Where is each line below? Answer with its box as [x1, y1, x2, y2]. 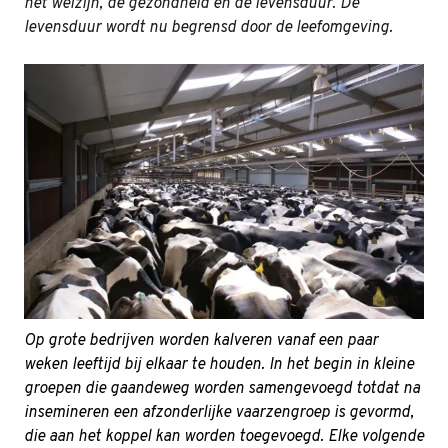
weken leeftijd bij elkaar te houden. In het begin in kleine [24, 355, 414, 376]
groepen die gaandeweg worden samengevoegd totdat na [24, 379, 420, 400]
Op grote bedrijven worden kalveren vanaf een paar [24, 331, 378, 352]
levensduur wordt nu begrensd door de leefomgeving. [24, 18, 393, 39]
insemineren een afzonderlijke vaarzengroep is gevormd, [24, 403, 414, 424]
